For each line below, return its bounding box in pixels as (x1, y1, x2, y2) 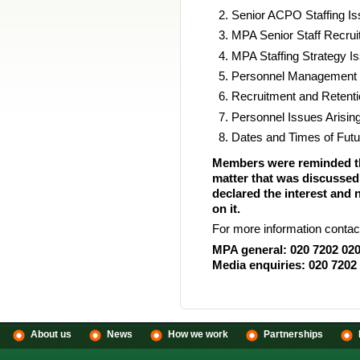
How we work (168, 329, 228, 341)
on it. (211, 202, 240, 215)
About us (31, 329, 72, 341)
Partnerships (264, 329, 323, 341)
